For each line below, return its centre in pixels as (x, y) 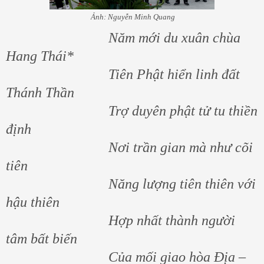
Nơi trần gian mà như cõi (129, 147)
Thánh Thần (40, 92)
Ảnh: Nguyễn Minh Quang (132, 16)
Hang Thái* (40, 56)
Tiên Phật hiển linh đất (123, 74)
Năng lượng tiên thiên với (131, 184)
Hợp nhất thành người (121, 220)
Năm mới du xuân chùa (123, 37)
